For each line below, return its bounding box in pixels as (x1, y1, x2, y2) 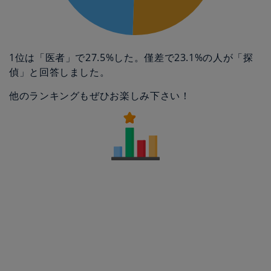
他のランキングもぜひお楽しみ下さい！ (9, 89, 191, 102)
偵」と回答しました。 (9, 65, 110, 79)
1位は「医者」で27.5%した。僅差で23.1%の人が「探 (9, 51, 253, 64)
